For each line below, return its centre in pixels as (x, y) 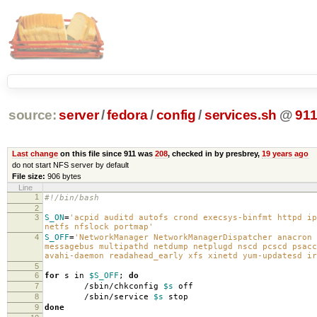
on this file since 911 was (106, 153)
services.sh (241, 115)
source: (32, 115)
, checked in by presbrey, (214, 153)
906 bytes (64, 176)
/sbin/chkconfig (104, 286)
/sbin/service (99, 296)
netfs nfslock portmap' (99, 226)
